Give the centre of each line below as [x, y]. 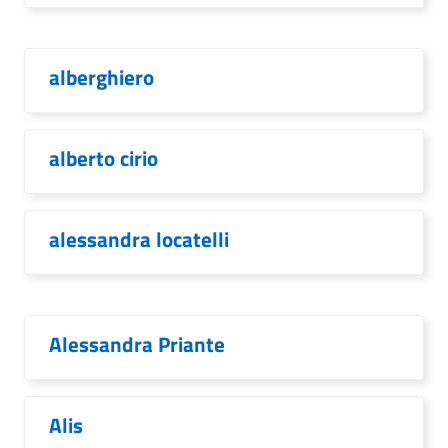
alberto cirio [103, 158]
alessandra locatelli [139, 239]
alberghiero [101, 77]
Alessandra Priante [137, 344]
